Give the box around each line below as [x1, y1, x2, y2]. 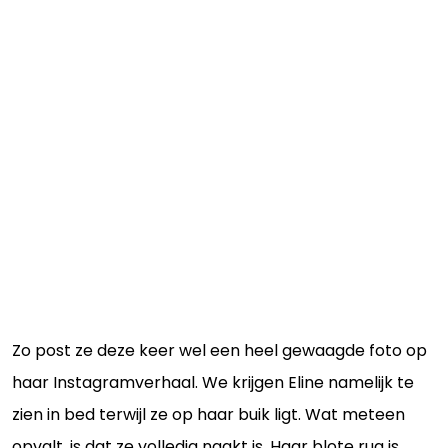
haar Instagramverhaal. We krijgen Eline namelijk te [12, 371, 414, 394]
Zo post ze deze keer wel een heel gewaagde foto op [12, 339, 427, 362]
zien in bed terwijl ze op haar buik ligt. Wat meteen [12, 403, 405, 426]
